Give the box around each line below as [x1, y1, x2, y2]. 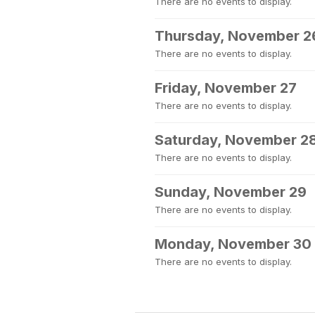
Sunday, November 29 [155, 184, 307, 200]
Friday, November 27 [155, 79, 297, 96]
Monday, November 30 [155, 236, 311, 252]
